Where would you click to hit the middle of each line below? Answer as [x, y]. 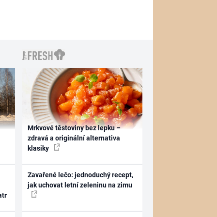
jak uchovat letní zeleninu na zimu [80, 185]
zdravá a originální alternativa [74, 138]
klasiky [39, 148]
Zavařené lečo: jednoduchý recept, [81, 175]
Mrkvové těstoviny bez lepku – [74, 128]
